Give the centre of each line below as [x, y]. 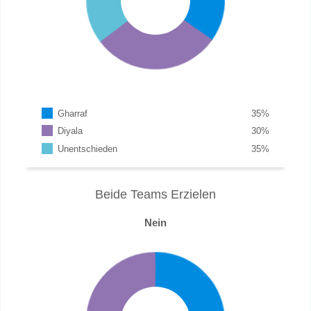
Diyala [70, 131]
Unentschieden [88, 149]
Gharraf [73, 113]
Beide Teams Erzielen [155, 194]
